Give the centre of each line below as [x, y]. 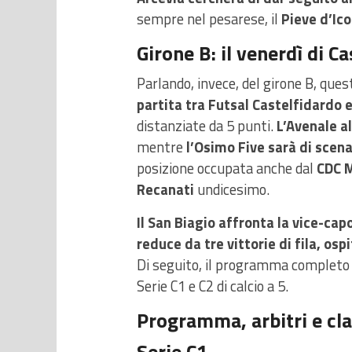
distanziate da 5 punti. [207, 126]
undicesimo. [232, 190]
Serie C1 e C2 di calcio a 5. [213, 286]
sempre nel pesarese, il [209, 19]
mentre [161, 147]
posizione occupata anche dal [227, 169]
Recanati [165, 190]
